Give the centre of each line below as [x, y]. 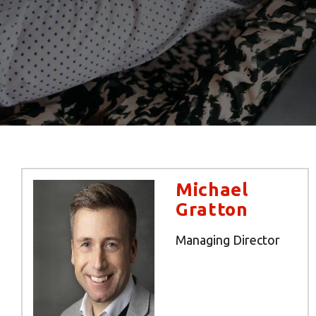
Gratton [212, 209]
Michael [212, 189]
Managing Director [227, 239]
